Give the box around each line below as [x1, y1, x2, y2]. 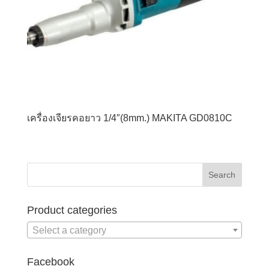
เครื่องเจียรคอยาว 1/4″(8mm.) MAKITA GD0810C [26, 113, 232, 124]
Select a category [32, 225, 106, 236]
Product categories [26, 204, 117, 216]
